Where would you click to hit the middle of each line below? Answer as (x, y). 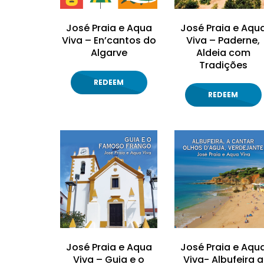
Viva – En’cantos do (109, 41)
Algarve (109, 53)
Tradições (223, 65)
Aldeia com (223, 53)
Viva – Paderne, (223, 41)
